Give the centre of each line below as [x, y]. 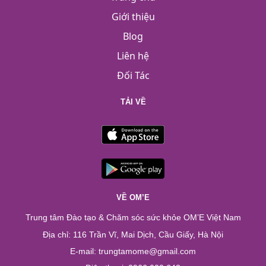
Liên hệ [133, 56]
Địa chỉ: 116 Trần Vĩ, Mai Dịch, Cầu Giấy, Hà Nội [133, 234]
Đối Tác [133, 76]
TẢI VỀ [133, 102]
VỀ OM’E [133, 198]
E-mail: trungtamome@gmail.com [133, 251]
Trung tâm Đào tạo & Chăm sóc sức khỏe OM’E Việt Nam [133, 218]
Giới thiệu [133, 17]
